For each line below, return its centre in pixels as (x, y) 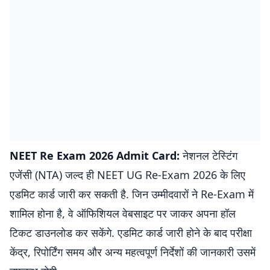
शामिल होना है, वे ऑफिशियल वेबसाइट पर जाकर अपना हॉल (123, 213)
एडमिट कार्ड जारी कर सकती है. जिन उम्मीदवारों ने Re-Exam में (132, 194)
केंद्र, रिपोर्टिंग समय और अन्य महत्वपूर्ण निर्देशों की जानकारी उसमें (133, 252)
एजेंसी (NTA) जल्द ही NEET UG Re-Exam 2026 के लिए (127, 175)
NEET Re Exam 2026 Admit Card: (95, 155)
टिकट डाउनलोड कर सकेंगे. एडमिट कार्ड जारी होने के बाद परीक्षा (131, 233)
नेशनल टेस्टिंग (209, 155)
